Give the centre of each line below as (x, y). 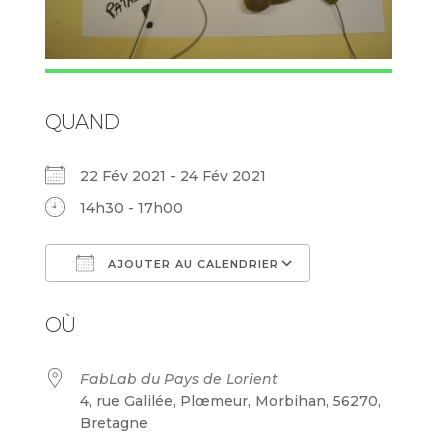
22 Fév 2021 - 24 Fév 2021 (180, 175)
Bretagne (113, 422)
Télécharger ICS (137, 300)
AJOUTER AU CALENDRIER (191, 263)
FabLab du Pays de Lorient (178, 378)
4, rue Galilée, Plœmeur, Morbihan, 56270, (230, 400)
